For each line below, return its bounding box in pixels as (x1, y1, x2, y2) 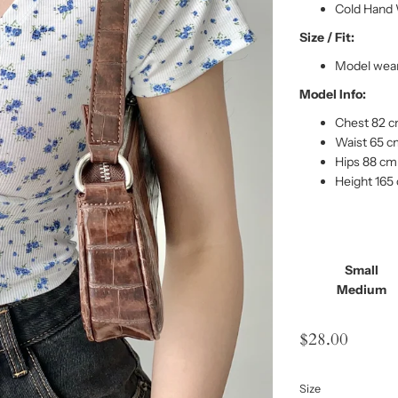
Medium (337, 281, 386, 298)
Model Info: (298, 85, 366, 102)
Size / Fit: (298, 28, 354, 45)
